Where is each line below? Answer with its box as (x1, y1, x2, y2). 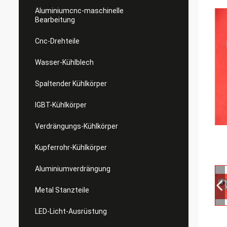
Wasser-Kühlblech (35, 58, 94, 66)
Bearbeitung (35, 16, 75, 24)
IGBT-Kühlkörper (35, 101, 87, 109)
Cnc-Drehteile (35, 37, 80, 45)
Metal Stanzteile (35, 186, 89, 194)
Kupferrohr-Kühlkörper (35, 143, 107, 152)
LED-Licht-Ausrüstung (35, 207, 107, 215)
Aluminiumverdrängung (35, 165, 110, 173)
